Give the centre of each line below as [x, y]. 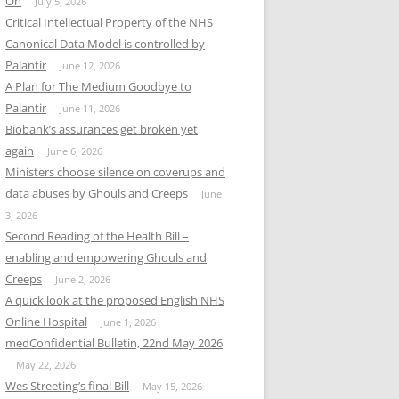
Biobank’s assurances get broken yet [102, 129]
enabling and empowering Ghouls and [106, 257]
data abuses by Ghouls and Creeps [97, 193]
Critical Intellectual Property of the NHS [109, 22]
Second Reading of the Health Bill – [97, 236]
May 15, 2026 [172, 386]
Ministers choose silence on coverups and [115, 172]
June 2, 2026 [83, 279]
